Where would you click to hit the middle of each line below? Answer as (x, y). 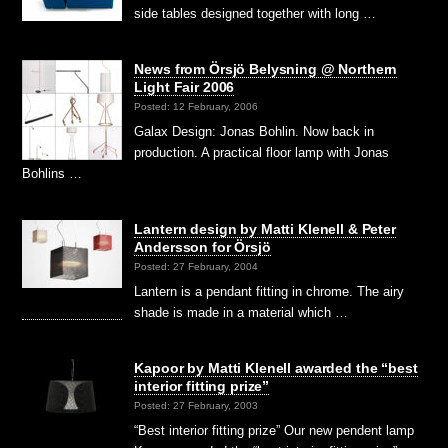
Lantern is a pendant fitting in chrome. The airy (269, 291)
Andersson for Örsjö (202, 246)
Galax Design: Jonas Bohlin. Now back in (254, 131)
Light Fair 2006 (184, 86)
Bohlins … (52, 173)
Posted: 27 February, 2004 (196, 266)
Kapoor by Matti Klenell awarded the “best (276, 367)
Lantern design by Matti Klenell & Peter (265, 228)
